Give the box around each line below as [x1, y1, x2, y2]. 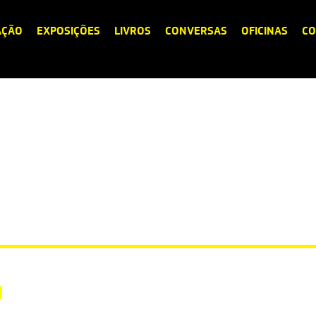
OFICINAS [241, 23, 288, 38]
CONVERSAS [165, 23, 227, 38]
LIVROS [114, 23, 151, 38]
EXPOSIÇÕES [37, 23, 100, 38]
